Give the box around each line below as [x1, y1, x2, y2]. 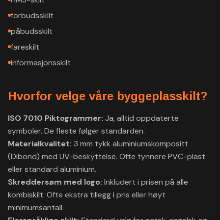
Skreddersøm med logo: [8, 177, 104, 187]
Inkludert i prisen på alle [104, 177, 188, 187]
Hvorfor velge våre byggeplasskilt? [8, 89, 207, 103]
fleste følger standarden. [54, 126, 145, 136]
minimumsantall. [8, 202, 64, 213]
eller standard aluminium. [8, 164, 96, 174]
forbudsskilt [11, 10, 54, 21]
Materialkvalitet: [8, 138, 74, 149]
